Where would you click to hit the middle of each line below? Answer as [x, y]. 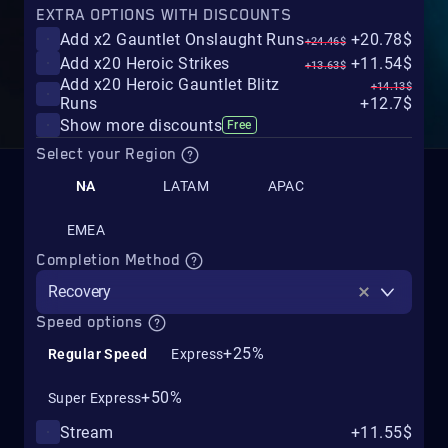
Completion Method [110, 261]
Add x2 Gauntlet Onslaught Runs [182, 39]
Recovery [80, 292]
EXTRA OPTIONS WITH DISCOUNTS [164, 15]
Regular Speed [98, 354]
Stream [87, 432]
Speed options [92, 323]
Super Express [95, 398]
